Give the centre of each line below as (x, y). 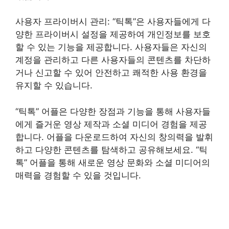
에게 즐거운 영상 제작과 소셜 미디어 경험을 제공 (111, 124)
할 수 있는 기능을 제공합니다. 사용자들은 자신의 (111, 47)
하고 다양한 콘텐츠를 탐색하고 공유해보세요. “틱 (111, 150)
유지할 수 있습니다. (54, 86)
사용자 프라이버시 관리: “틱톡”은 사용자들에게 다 (113, 22)
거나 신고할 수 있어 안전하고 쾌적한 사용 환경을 (111, 73)
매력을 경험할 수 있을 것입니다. (78, 175)
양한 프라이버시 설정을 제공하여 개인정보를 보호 (113, 35)
